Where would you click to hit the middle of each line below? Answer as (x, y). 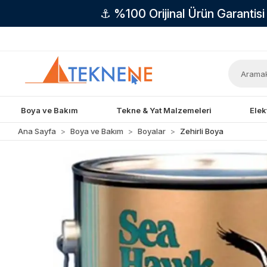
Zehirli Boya (202, 131)
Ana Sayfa (37, 131)
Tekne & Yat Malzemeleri (164, 110)
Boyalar (152, 131)
